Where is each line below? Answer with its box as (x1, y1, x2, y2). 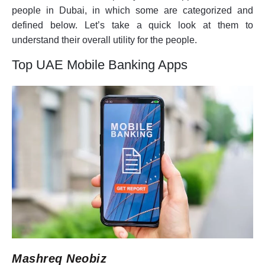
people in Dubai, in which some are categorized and (12, 5, 253, 15)
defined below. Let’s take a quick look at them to (12, 20, 253, 30)
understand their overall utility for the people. (12, 34, 197, 45)
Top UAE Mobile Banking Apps (12, 57, 188, 72)
